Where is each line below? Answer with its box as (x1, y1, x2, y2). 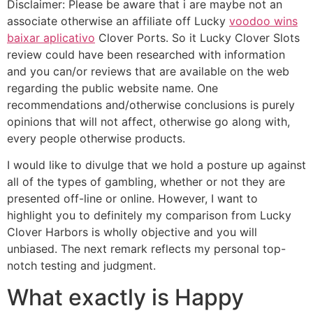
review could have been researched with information (7, 47, 285, 61)
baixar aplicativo (7, 30, 95, 45)
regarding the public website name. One (7, 80, 218, 95)
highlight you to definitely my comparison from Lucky (7, 208, 291, 223)
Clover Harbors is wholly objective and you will (7, 225, 257, 240)
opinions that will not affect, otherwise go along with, (7, 114, 290, 129)
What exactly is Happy (7, 283, 244, 311)
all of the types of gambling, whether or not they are (7, 175, 285, 189)
